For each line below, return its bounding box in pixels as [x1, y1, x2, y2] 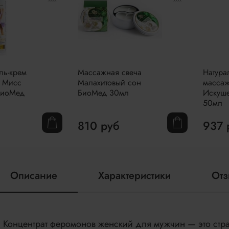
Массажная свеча [78, 66, 142, 78]
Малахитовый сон [78, 76, 142, 88]
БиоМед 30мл [78, 86, 129, 99]
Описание [10, 168, 58, 184]
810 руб [78, 117, 120, 134]
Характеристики [98, 168, 171, 184]
